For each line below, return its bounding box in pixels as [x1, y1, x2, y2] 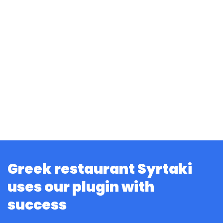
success [7, 195, 67, 215]
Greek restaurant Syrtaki [7, 159, 192, 179]
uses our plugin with [7, 177, 154, 197]
